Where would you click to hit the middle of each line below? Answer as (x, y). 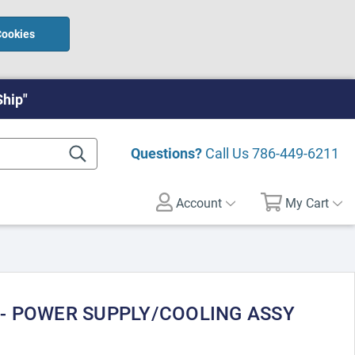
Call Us (227, 153)
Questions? (166, 153)
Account (198, 202)
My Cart (307, 202)
